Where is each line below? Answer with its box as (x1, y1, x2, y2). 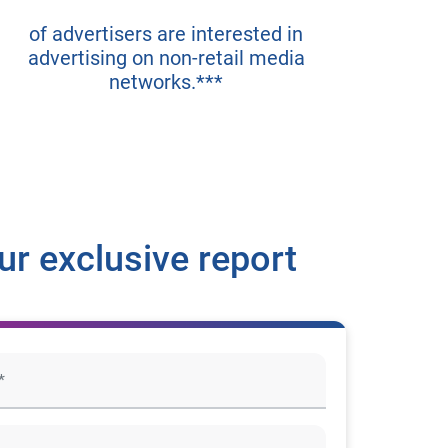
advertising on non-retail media (27, 46, 305, 70)
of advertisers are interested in (29, 22, 303, 46)
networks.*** (109, 70, 223, 94)
